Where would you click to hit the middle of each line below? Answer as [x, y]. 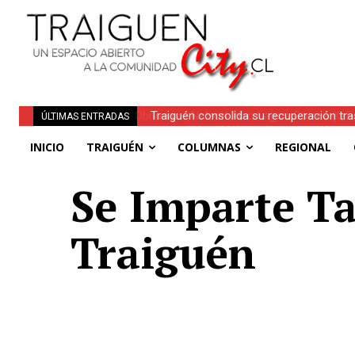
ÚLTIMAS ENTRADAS [85, 116]
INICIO [47, 147]
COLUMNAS [209, 147]
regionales [176, 136]
